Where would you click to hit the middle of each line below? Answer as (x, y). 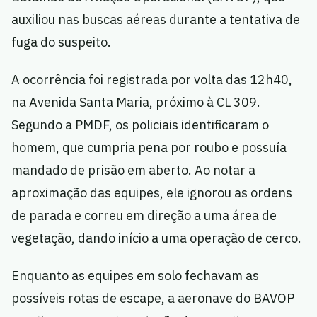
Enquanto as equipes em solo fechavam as (135, 276)
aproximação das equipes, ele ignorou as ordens (152, 193)
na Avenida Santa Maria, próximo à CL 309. (136, 103)
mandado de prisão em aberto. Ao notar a (133, 171)
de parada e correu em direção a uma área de (144, 216)
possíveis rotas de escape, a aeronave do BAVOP (153, 299)
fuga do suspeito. (61, 42)
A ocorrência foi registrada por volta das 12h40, (152, 80)
